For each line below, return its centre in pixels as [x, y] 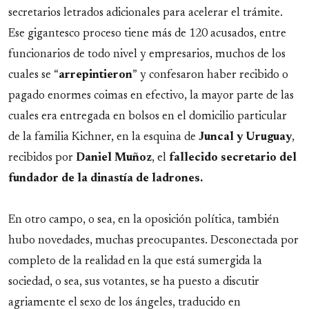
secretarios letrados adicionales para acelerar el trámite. [146, 13]
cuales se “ [33, 75]
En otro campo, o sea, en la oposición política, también [144, 220]
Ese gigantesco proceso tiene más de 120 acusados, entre [147, 34]
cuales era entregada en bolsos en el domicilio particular [148, 117]
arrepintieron [96, 75]
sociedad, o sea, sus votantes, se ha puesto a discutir [134, 282]
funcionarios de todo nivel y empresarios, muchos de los [147, 54]
